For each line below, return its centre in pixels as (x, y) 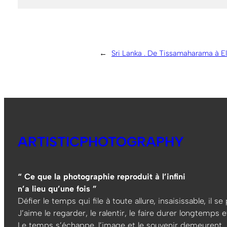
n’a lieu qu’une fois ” (57, 189)
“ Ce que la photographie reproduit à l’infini (101, 177)
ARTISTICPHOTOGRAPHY (101, 142)
